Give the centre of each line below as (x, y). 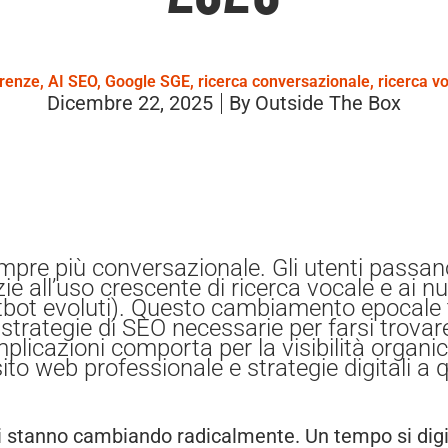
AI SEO (72, 82)
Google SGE (147, 82)
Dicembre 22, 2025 (130, 103)
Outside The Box (325, 103)
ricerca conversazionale (284, 82)
